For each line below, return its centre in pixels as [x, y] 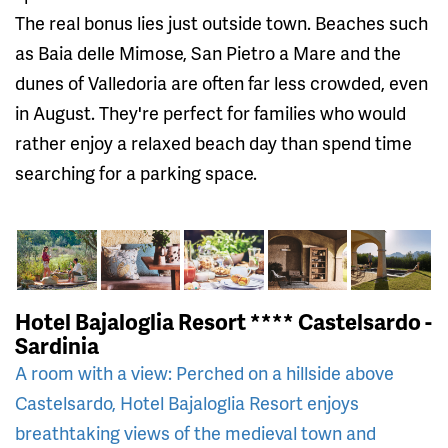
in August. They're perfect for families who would [210, 113]
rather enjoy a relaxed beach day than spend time [213, 143]
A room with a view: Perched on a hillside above [204, 372]
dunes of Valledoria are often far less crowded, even [221, 83]
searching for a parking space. [136, 173]
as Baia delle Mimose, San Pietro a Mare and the [208, 53]
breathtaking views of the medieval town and [195, 432]
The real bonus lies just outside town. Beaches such [221, 23]
